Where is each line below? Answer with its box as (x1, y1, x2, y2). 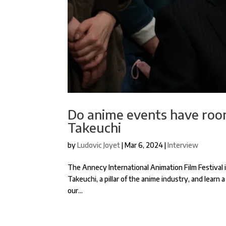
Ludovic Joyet (77, 140, 121, 149)
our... (68, 186, 83, 195)
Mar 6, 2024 (125, 140, 163, 149)
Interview (167, 140, 199, 149)
